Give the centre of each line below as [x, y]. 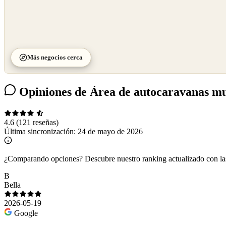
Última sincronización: [41, 132]
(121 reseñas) [37, 123]
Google [26, 213]
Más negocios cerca [55, 58]
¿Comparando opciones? [43, 159]
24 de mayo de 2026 [110, 132]
